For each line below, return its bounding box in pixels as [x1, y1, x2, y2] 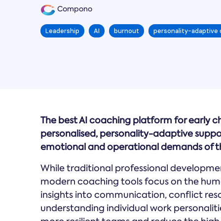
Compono [55, 4, 92, 14]
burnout [114, 27, 139, 35]
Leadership [45, 27, 79, 35]
